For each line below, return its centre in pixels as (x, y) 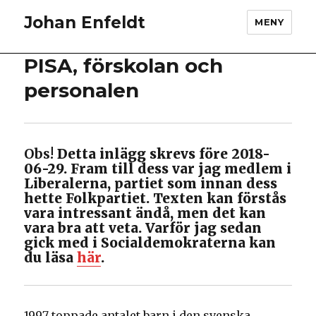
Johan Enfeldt (85, 22)
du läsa (51, 258)
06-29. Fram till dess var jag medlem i (158, 169)
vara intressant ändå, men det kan (145, 213)
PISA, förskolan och (124, 66)
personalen (82, 90)
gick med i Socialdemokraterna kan (150, 243)
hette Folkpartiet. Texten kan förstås (156, 199)
